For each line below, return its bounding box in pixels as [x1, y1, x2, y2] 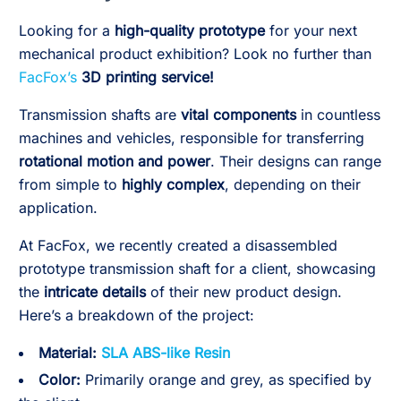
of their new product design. [146, 283, 342, 301]
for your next [265, 21, 357, 39]
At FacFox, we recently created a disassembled [19, 236, 337, 254]
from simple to [19, 175, 122, 193]
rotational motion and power [19, 152, 210, 170]
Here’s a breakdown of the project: [19, 306, 254, 324]
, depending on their [225, 175, 361, 193]
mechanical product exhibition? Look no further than [19, 45, 371, 63]
